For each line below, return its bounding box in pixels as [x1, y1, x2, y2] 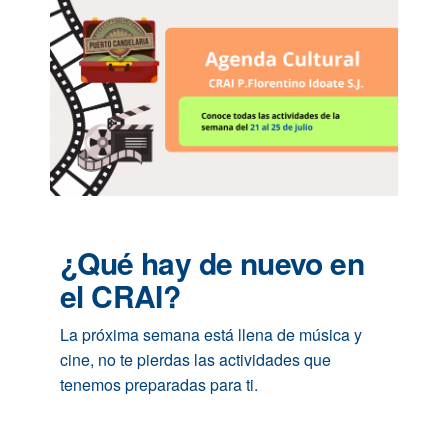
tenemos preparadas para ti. [60, 372, 262, 396]
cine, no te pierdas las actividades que [60, 347, 331, 371]
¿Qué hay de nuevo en [60, 240, 364, 284]
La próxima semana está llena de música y [60, 322, 362, 346]
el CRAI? [60, 273, 181, 317]
